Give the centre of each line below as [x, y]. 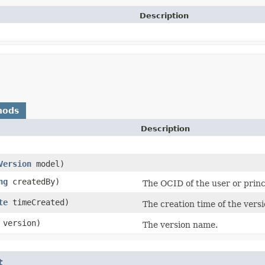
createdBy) [34, 181]
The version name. [180, 224]
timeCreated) [38, 202]
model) [48, 164]
